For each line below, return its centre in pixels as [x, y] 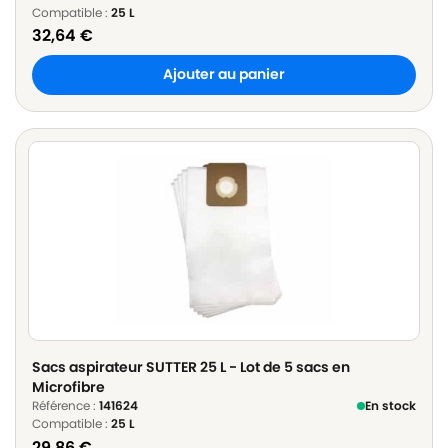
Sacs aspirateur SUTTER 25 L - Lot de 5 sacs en [191, 367]
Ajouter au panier [224, 75]
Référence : [65, 406]
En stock [390, 406]
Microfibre [68, 387]
